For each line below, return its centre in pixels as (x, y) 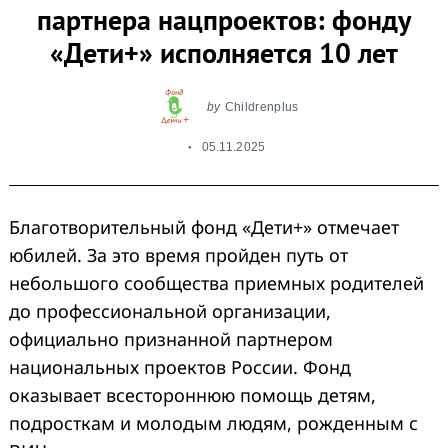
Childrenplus (261, 106)
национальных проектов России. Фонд (180, 366)
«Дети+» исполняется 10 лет (224, 53)
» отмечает (351, 226)
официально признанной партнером (171, 338)
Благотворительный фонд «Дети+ (156, 226)
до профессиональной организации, (170, 310)
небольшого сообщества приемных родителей (216, 282)
